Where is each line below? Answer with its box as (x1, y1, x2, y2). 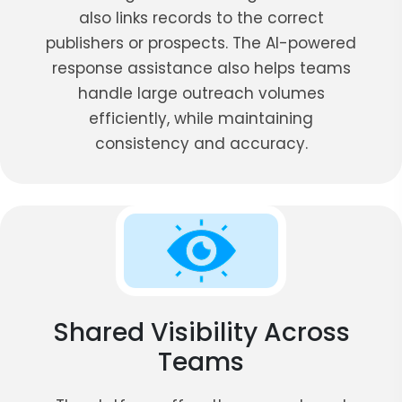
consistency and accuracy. (94, 132, 308, 154)
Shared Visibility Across (52, 314, 350, 350)
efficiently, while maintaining (89, 107, 313, 129)
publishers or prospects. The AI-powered (46, 31, 356, 54)
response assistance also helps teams (51, 57, 351, 79)
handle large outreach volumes (77, 82, 325, 104)
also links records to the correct (78, 6, 324, 29)
